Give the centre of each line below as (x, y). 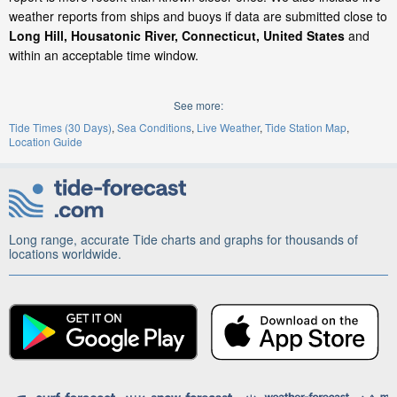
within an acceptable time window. (104, 55)
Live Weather (228, 127)
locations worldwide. (65, 254)
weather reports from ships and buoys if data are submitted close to (198, 16)
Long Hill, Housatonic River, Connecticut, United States (177, 35)
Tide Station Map (306, 127)
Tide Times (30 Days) (60, 127)
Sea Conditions (154, 127)
